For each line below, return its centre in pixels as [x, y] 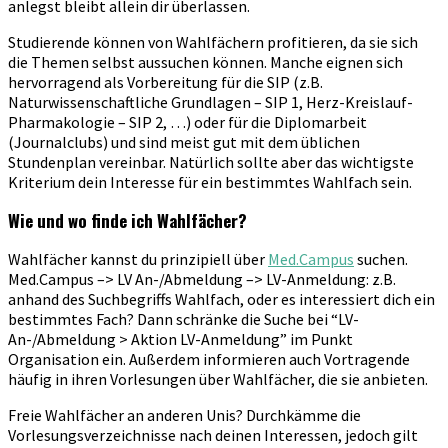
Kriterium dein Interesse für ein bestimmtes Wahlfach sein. [210, 181]
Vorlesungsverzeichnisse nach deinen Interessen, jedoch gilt [213, 434]
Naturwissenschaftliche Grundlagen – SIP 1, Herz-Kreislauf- [210, 101]
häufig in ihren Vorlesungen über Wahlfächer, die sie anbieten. [218, 378]
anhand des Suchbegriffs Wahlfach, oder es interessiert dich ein [221, 298]
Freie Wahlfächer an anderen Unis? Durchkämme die [184, 414]
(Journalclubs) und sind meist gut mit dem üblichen [184, 141]
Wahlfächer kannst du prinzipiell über [138, 258]
